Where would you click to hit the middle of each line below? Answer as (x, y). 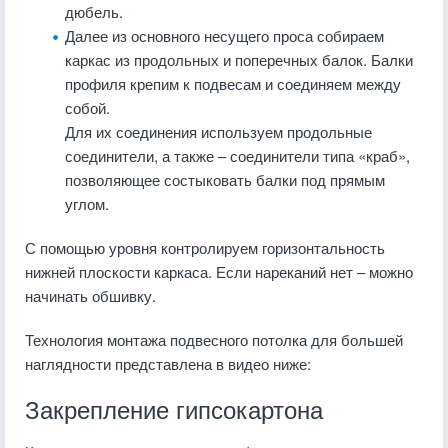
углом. (87, 203)
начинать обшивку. (90, 295)
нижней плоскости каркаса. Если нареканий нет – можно (219, 271)
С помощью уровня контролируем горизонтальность (205, 247)
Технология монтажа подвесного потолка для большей (214, 339)
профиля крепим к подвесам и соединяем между (233, 83)
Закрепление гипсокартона (174, 410)
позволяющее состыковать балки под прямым (225, 179)
